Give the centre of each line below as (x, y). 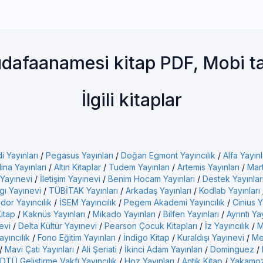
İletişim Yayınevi (70, 179)
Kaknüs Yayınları (54, 214)
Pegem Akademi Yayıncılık (174, 202)
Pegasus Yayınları (80, 155)
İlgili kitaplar (131, 100)
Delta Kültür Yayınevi (58, 226)
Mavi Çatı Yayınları (39, 249)
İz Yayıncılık (227, 226)
